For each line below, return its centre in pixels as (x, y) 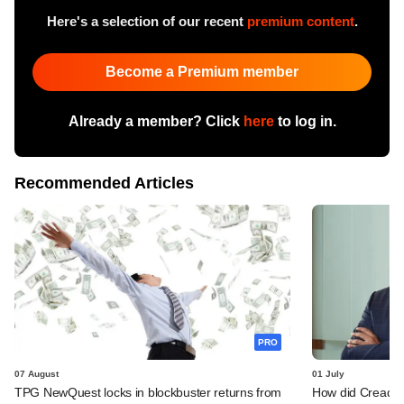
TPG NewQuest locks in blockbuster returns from (148, 392)
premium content (300, 21)
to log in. (305, 121)
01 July (328, 373)
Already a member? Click (156, 121)
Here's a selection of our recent (147, 21)
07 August (37, 373)
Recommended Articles (104, 183)
